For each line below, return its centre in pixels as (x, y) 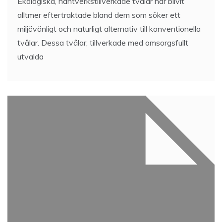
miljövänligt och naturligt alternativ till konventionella (109, 29)
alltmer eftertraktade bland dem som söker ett (99, 15)
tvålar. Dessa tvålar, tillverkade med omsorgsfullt (103, 43)
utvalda (30, 56)
